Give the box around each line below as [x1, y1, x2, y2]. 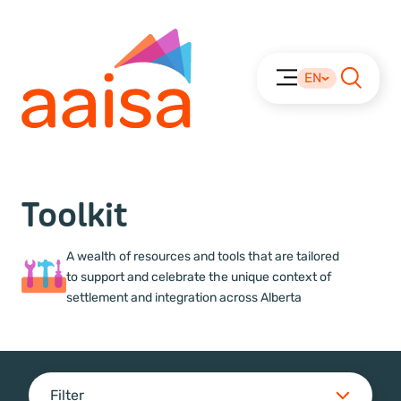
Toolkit [21, 194, 128, 236]
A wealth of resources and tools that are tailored [66, 248, 339, 264]
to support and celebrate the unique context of [66, 269, 331, 285]
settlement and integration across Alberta [66, 289, 302, 305]
